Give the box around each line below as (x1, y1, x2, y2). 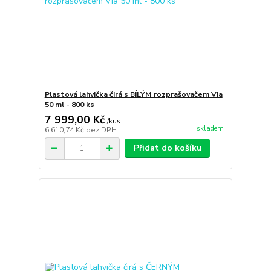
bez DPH (85, 125, 117, 135)
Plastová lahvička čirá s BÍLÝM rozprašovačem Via (44, 90, 223, 99)
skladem (196, 124, 224, 134)
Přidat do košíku (133, 142, 201, 154)
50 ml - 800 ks (44, 100, 94, 109)
